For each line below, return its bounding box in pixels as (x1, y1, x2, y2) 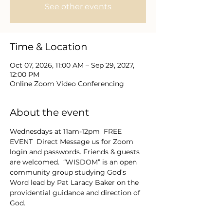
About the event (10, 107, 89, 118)
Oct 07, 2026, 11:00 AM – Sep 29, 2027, (10, 61, 134, 70)
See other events (44, 2, 111, 11)
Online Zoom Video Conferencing (10, 79, 124, 88)
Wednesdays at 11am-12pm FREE (10, 127, 124, 136)
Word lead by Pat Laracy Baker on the (10, 178, 141, 187)
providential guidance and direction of (10, 188, 142, 197)
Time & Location (10, 41, 88, 53)
